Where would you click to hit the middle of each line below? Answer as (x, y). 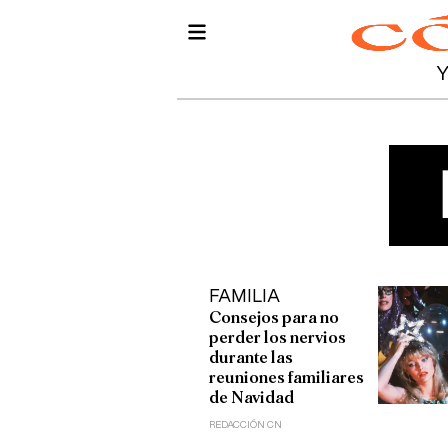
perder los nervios (278, 337)
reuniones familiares (287, 377)
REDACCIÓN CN (246, 425)
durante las (251, 357)
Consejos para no (274, 317)
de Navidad (252, 397)
